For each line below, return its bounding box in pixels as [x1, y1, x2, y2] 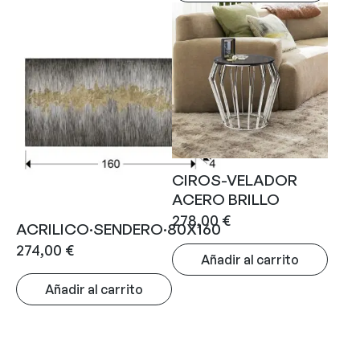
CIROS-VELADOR [172, 170, 297, 190]
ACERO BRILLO [172, 190, 280, 210]
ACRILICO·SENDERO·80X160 [16, 219, 221, 239]
